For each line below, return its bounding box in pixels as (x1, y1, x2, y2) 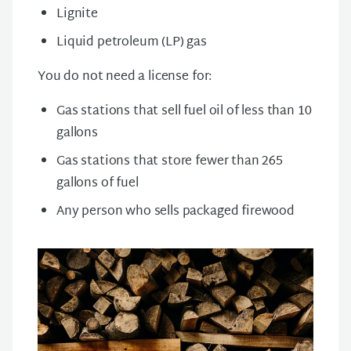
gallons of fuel (56, 172, 139, 195)
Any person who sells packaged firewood (56, 201, 298, 223)
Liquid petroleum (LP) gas (56, 31, 207, 54)
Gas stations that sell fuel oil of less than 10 (56, 100, 312, 123)
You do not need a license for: (38, 66, 212, 89)
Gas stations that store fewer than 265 (56, 150, 283, 173)
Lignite (56, 3, 98, 26)
